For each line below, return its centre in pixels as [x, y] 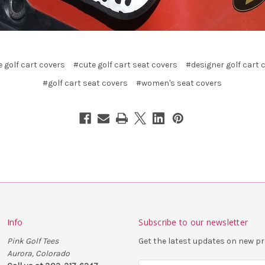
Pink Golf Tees [33, 241]
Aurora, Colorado [38, 253]
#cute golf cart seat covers [126, 64]
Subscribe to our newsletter [193, 222]
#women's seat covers [179, 83]
